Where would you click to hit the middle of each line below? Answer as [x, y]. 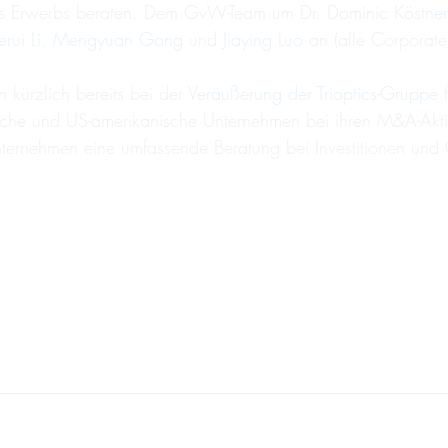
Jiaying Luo [263, 39]
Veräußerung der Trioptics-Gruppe [313, 93]
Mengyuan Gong [118, 39]
